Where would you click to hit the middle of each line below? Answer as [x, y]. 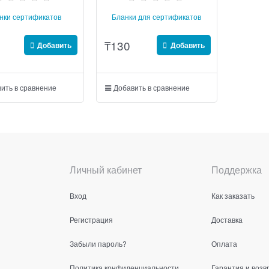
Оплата [224, 243]
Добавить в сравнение [151, 88]
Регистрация [91, 219]
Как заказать [233, 195]
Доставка [227, 219]
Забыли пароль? [98, 243]
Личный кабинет [106, 169]
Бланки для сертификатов [157, 17]
